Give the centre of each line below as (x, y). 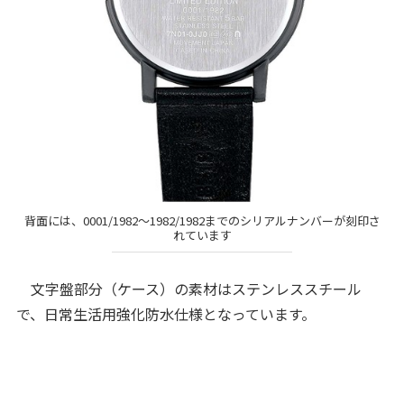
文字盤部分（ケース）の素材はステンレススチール (188, 288)
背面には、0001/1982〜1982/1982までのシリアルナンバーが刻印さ (202, 221)
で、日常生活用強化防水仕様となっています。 (165, 313)
